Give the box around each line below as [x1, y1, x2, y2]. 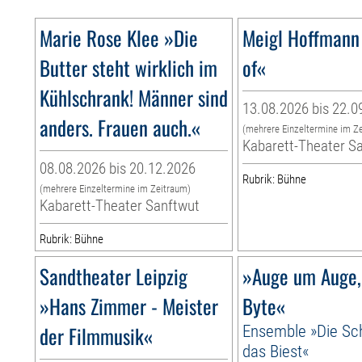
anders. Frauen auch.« [40, 112, 201, 143]
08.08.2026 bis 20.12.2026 [40, 159, 196, 179]
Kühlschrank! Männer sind [40, 82, 229, 113]
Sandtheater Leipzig [40, 261, 188, 292]
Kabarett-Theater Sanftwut [40, 196, 200, 216]
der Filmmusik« [40, 321, 154, 351]
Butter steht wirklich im [40, 53, 218, 83]
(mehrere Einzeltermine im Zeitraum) [40, 183, 192, 196]
